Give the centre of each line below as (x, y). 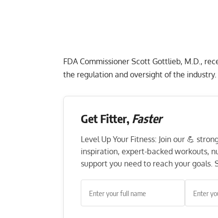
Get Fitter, (106, 118)
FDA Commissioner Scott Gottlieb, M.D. (132, 62)
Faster (147, 118)
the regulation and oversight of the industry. (140, 75)
